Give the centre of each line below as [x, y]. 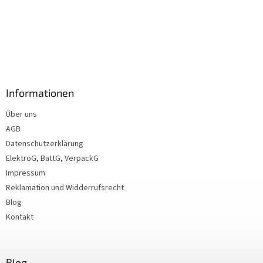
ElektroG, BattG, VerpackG [52, 159]
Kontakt [20, 218]
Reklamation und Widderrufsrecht [65, 188]
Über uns [21, 115]
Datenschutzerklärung [45, 144]
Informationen [40, 93]
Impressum [26, 173]
